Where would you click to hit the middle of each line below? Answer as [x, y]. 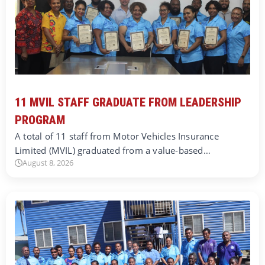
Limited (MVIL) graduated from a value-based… [113, 150]
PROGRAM [40, 120]
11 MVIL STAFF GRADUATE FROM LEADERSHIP [128, 102]
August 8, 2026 [48, 162]
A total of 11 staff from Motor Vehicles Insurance [117, 136]
